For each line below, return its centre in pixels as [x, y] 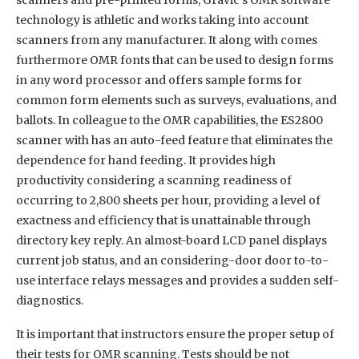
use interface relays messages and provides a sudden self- [177, 280]
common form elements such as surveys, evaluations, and [176, 100]
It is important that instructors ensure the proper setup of [175, 334]
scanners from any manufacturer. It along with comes [167, 40]
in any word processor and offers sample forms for [159, 80]
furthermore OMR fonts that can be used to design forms [175, 60]
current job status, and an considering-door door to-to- [172, 260]
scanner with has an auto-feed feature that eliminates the [174, 140]
